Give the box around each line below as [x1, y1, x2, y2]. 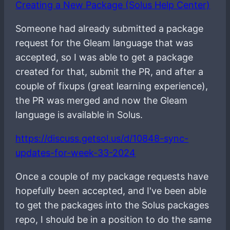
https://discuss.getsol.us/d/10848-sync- [15, 132, 189, 144]
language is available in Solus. [15, 109, 143, 120]
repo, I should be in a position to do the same [15, 214, 212, 225]
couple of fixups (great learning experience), [15, 80, 208, 91]
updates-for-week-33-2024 [15, 147, 136, 158]
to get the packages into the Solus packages [15, 199, 209, 210]
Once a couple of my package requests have [15, 170, 209, 182]
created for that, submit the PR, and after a [15, 66, 204, 77]
